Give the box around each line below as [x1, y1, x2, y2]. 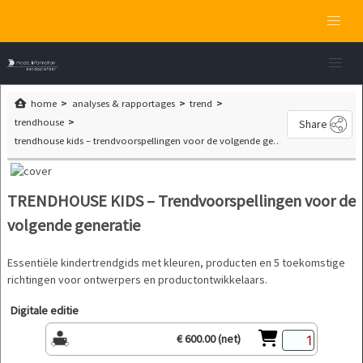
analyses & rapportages [71, 97, 175, 110]
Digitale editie [10, 303, 79, 318]
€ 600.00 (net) [176, 331, 241, 347]
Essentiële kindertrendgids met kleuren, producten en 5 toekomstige [7, 254, 345, 270]
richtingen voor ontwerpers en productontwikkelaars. [7, 271, 267, 287]
